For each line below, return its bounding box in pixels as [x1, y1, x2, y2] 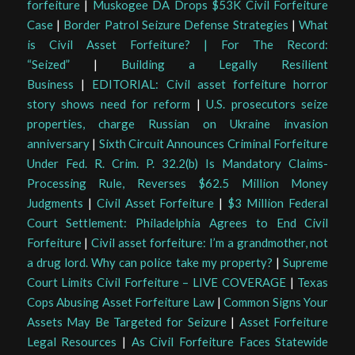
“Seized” [26, 57, 70, 72]
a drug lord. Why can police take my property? [26, 255, 273, 270]
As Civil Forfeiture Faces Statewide [131, 334, 329, 349]
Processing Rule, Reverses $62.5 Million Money [26, 176, 329, 191]
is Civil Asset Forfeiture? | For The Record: [26, 37, 329, 52]
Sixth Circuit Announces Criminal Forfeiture [98, 136, 329, 151]
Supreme [283, 255, 329, 270]
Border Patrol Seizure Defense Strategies [63, 17, 288, 32]
